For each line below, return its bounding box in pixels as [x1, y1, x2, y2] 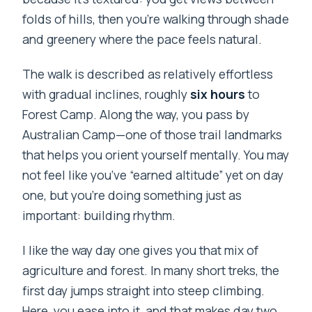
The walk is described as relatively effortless [22, 65, 274, 82]
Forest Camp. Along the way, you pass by [22, 105, 250, 123]
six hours [190, 85, 246, 102]
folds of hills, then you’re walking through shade [22, 10, 290, 27]
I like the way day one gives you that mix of [22, 241, 259, 258]
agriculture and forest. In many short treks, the [22, 261, 280, 279]
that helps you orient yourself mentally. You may [22, 146, 290, 163]
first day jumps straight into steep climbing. [22, 281, 265, 299]
